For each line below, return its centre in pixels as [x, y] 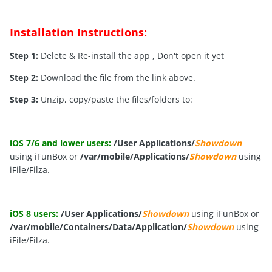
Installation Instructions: [78, 32]
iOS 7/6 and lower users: [60, 143]
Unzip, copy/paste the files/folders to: [115, 100]
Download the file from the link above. [117, 78]
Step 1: [25, 56]
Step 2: [24, 78]
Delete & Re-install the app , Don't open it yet [132, 56]
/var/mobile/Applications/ [135, 157]
